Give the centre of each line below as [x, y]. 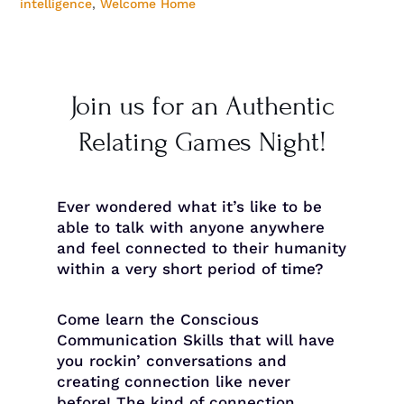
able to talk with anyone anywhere [190, 227]
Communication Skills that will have [195, 340]
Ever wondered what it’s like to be [189, 206]
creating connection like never [173, 381]
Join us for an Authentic [202, 106]
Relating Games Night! [202, 142]
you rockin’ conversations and [171, 360]
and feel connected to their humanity [201, 248]
